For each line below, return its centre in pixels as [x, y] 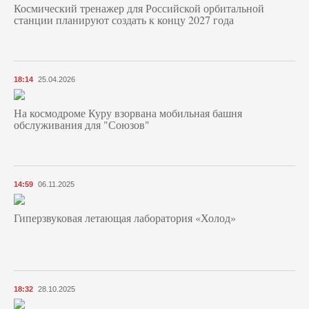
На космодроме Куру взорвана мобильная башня [128, 113]
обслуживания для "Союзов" [82, 125]
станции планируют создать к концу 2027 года [124, 20]
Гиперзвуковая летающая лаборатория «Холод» [125, 218]
